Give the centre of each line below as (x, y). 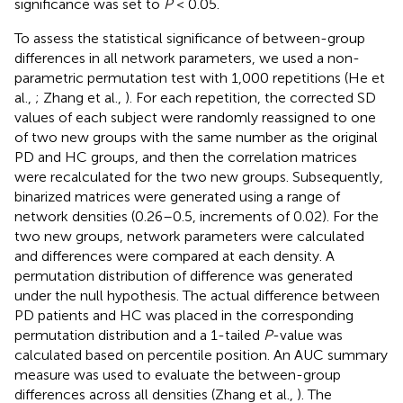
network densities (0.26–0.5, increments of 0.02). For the (197, 216)
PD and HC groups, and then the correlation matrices (186, 157)
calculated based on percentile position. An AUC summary (201, 354)
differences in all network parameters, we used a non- (187, 58)
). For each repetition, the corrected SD (251, 97)
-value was (308, 335)
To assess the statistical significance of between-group (190, 38)
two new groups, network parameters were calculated (189, 236)
